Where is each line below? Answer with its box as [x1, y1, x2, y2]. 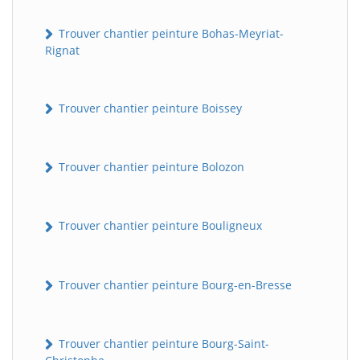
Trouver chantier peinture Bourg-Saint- [55, 335, 269, 351]
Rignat [45, 42, 80, 58]
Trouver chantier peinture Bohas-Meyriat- [55, 25, 284, 41]
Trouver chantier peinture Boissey [55, 100, 242, 116]
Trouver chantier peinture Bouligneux [55, 218, 262, 234]
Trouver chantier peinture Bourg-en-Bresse [55, 276, 292, 292]
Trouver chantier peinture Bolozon [55, 159, 244, 175]
